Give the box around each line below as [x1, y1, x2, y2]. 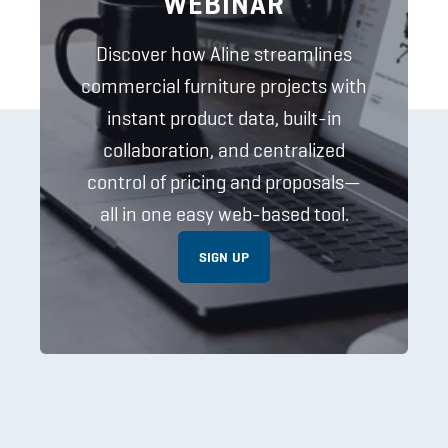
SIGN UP [198, 247, 250, 266]
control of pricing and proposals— [87, 168, 361, 195]
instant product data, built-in [106, 104, 342, 131]
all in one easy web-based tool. [99, 200, 349, 227]
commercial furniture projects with [81, 72, 367, 99]
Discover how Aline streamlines [96, 40, 352, 67]
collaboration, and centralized [103, 136, 345, 163]
